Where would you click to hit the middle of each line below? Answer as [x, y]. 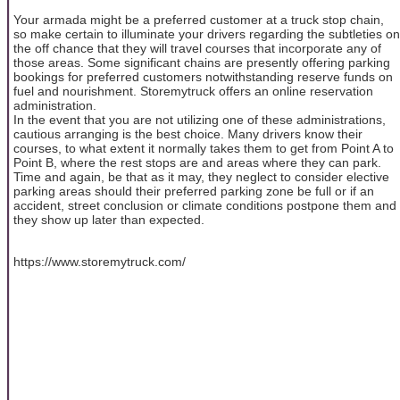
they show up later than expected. [109, 220]
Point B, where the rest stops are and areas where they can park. [197, 163]
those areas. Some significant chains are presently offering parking [202, 63]
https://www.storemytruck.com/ [100, 261]
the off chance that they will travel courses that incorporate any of [197, 49]
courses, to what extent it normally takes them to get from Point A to [204, 149]
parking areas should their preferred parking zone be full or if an [194, 192]
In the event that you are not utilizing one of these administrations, [200, 120]
